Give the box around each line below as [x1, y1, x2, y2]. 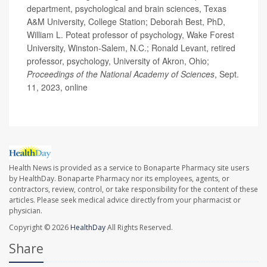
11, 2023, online [27, 81, 88, 94]
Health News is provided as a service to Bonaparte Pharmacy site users [9, 162, 249, 173]
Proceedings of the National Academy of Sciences [27, 68, 215, 80]
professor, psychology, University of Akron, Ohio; [27, 55, 209, 67]
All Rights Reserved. [105, 222, 173, 232]
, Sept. [215, 68, 239, 80]
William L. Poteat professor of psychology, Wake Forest [27, 29, 234, 41]
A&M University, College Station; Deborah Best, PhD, [27, 15, 225, 28]
